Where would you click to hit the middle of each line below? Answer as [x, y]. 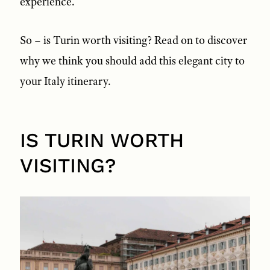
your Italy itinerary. [65, 81]
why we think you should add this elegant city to [132, 61]
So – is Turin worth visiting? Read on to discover [133, 40]
